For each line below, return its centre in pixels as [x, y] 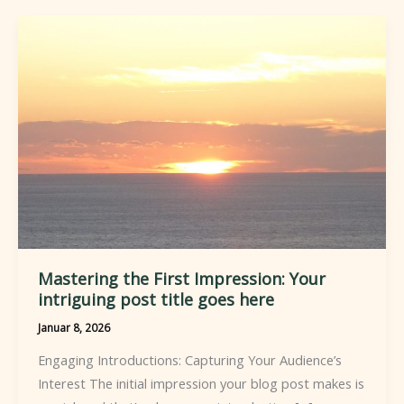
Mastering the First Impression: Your [181, 278]
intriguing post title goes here [156, 299]
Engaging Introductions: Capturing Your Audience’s [189, 359]
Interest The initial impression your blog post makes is [201, 383]
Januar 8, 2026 [73, 327]
